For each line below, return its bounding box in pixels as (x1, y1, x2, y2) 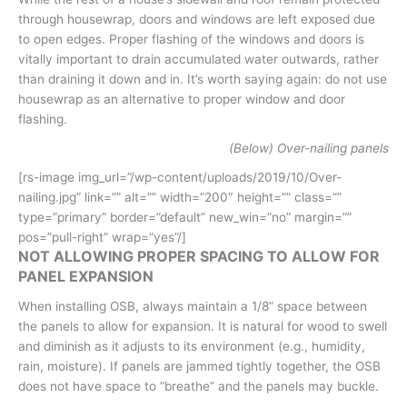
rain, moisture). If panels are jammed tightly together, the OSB (18, 359, 381, 373)
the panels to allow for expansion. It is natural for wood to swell (18, 319, 387, 333)
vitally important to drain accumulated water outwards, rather (18, 52, 379, 66)
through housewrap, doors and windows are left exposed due (18, 12, 375, 26)
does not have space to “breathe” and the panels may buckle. (18, 379, 379, 393)
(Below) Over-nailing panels (229, 141, 389, 155)
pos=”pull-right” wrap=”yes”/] (18, 230, 186, 244)
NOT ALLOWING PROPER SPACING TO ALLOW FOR (18, 247, 380, 265)
